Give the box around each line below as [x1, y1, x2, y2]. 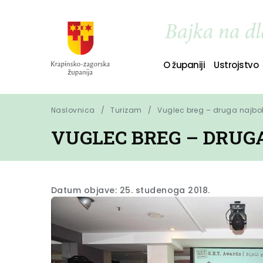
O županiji [163, 58, 205, 71]
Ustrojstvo [214, 58, 259, 71]
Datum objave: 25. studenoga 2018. [51, 184, 210, 196]
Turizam [110, 105, 142, 115]
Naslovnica [51, 105, 95, 115]
